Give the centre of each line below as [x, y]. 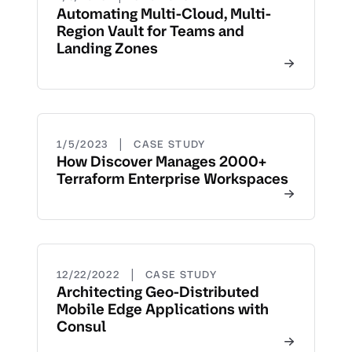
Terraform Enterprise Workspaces [172, 179]
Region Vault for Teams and [150, 31]
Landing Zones [107, 48]
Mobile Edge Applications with [163, 309]
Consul [81, 326]
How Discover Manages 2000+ [161, 161]
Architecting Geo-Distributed [158, 292]
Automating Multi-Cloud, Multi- [164, 14]
